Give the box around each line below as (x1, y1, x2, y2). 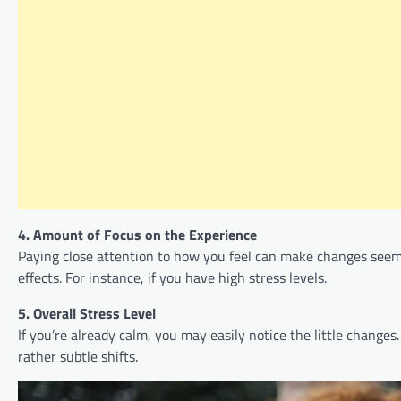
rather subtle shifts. (18, 346, 138, 368)
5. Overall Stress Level (18, 303, 156, 325)
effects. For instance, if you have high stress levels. (18, 267, 327, 289)
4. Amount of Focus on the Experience (18, 224, 257, 246)
